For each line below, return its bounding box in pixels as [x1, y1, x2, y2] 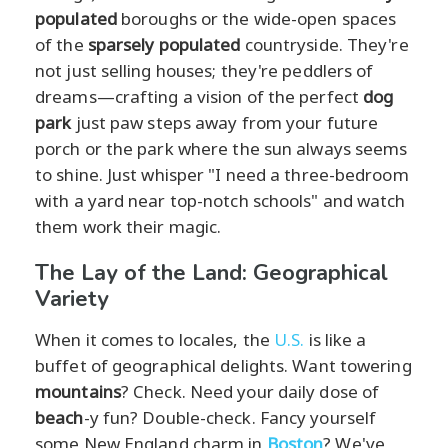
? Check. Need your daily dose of [120, 379, 380, 403]
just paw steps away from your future [71, 110, 379, 134]
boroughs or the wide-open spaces [116, 6, 397, 30]
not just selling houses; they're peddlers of [35, 58, 374, 82]
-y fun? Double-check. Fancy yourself [83, 405, 377, 429]
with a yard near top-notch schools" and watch [35, 188, 406, 212]
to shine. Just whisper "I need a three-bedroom [35, 162, 409, 186]
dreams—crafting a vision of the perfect [35, 84, 364, 108]
